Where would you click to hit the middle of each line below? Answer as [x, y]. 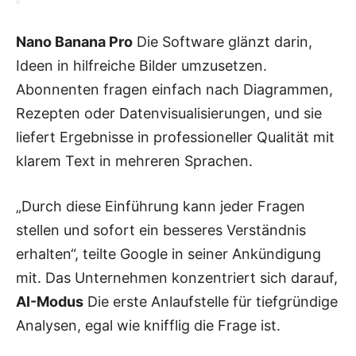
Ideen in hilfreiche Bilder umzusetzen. [141, 65]
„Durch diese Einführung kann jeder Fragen [161, 206]
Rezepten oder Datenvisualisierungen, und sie [169, 113]
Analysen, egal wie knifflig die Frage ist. [148, 325]
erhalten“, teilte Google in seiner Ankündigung [168, 253]
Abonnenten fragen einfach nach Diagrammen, [174, 89]
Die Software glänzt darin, [222, 41]
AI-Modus [50, 301]
